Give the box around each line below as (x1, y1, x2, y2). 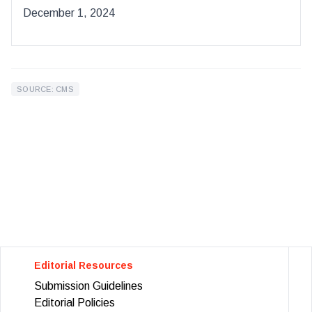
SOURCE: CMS (17, 84, 75, 93)
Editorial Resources (34, 259, 133, 271)
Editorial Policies (34, 296, 115, 309)
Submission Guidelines (34, 279, 143, 292)
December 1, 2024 (23, 6, 115, 19)
